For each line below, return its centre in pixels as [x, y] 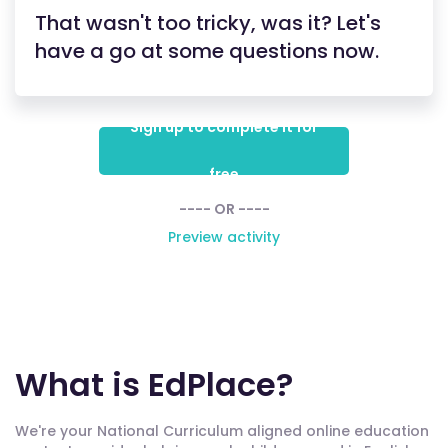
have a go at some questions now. [207, 51]
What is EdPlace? [154, 384]
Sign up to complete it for [224, 127]
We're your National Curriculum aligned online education [222, 431]
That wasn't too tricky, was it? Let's [208, 23]
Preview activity [224, 237]
